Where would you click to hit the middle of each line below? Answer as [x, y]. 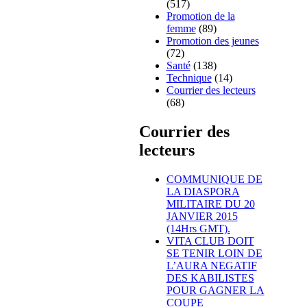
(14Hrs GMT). [198, 228]
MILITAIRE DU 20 [210, 204]
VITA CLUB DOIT [210, 241]
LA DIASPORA [203, 191]
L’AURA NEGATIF [211, 265]
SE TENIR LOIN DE [214, 253]
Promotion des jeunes [212, 41]
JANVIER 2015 [202, 216]
